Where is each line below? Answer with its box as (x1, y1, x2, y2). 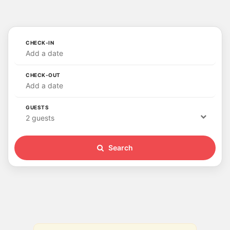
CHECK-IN (26, 40, 54, 46)
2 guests (26, 113, 54, 122)
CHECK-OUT (26, 72, 61, 78)
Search (107, 143, 133, 152)
